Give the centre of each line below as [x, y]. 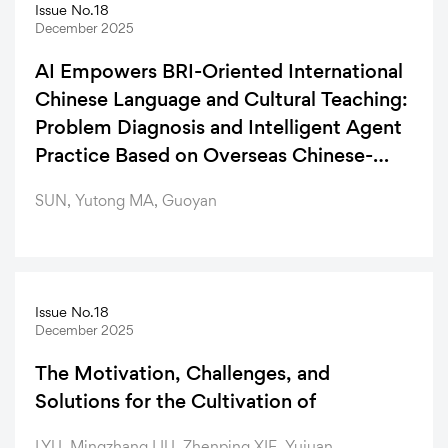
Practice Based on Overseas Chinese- [204, 155]
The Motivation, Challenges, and [182, 373]
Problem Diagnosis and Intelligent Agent [218, 127]
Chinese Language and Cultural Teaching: [221, 99]
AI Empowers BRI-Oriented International [219, 71]
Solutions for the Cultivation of [175, 401]
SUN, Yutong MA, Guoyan [126, 201]
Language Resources [128, 183]
